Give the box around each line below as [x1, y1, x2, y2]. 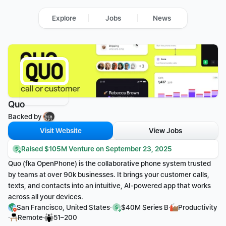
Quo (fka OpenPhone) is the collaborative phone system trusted [8, 159, 211, 167]
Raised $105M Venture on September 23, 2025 [21, 145, 172, 153]
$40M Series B [121, 203, 168, 211]
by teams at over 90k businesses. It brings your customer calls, [8, 171, 209, 179]
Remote [17, 213, 43, 221]
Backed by [8, 112, 43, 121]
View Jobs [149, 127, 182, 135]
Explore [52, 14, 76, 22]
